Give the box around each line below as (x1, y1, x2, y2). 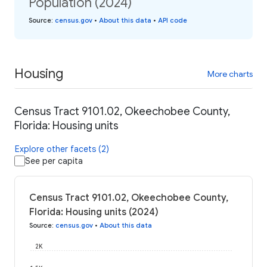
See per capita (25, 156, 83, 167)
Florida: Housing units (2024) (29, 206, 159, 219)
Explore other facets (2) (15, 144, 109, 155)
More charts (207, 68, 253, 79)
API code (158, 15, 187, 24)
